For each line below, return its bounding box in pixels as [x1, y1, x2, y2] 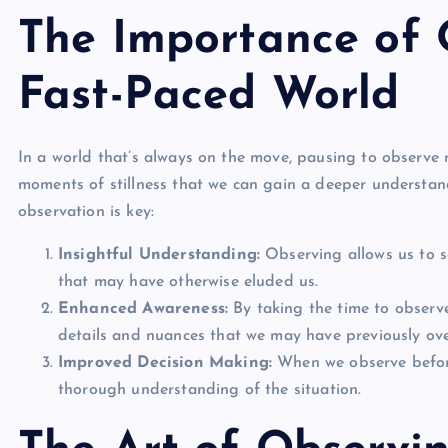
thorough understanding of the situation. [58, 381, 362, 398]
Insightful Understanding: [58, 246, 260, 263]
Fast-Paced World [18, 73, 400, 119]
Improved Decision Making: [58, 354, 272, 371]
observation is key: [18, 203, 155, 220]
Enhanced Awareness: [58, 300, 229, 317]
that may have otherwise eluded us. [58, 273, 319, 290]
